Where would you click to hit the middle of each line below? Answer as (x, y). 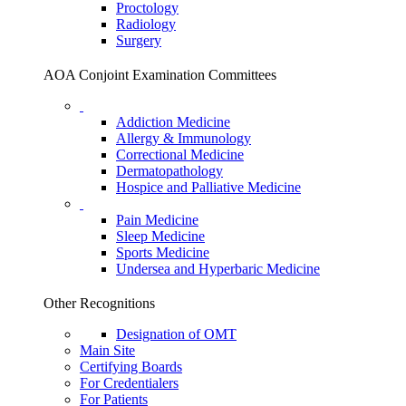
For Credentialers (129, 382)
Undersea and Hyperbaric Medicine (218, 268)
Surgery (139, 40)
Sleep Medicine (160, 236)
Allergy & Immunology (184, 138)
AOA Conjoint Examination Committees (160, 74)
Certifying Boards (131, 366)
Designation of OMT (176, 333)
